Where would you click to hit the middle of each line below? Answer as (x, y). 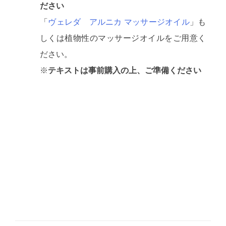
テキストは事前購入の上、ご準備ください (125, 70)
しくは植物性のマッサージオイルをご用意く (123, 38)
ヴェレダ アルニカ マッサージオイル (119, 22)
